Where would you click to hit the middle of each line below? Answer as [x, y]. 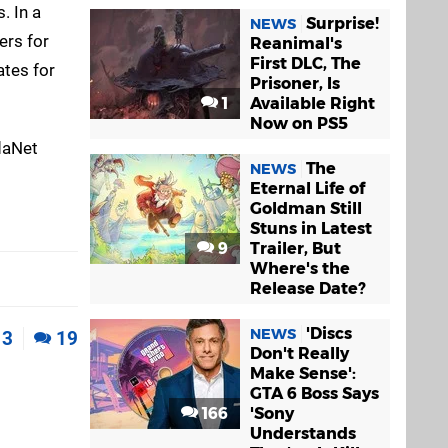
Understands [303, 433]
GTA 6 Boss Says [314, 393]
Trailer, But [295, 248]
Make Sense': [303, 373]
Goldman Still [306, 208]
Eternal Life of [307, 188]
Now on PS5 [299, 123]
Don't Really [299, 353]
